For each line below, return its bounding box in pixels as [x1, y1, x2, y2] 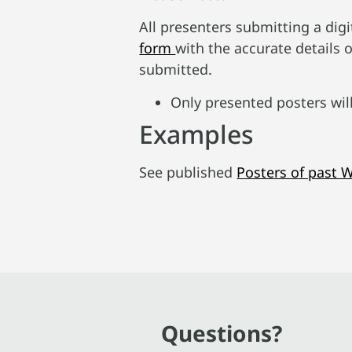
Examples [139, 116, 255, 151]
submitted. [139, 60, 213, 79]
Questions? [161, 318, 283, 349]
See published [139, 162, 237, 181]
